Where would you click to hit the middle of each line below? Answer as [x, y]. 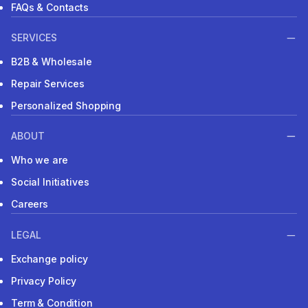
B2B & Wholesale [52, 61]
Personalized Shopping [66, 105]
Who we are [40, 160]
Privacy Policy [44, 280]
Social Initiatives [50, 182]
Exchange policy [49, 258]
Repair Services [48, 83]
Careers [30, 204]
